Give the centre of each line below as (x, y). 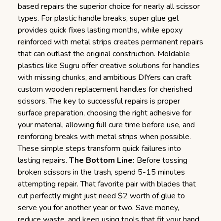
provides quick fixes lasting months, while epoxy (100, 30)
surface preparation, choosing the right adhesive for (105, 113)
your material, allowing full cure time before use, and (106, 125)
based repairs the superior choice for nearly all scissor (109, 6)
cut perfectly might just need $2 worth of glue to (101, 196)
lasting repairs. (43, 160)
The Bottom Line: (102, 160)
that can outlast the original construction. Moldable (104, 54)
